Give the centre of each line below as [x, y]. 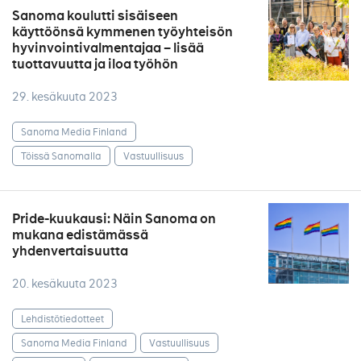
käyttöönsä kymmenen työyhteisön [122, 32]
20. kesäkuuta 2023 [65, 284]
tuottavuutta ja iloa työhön [95, 64]
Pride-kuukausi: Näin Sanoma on [114, 219]
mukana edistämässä [80, 235]
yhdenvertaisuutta [70, 251]
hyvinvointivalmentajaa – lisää [108, 48]
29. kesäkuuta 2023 [65, 97]
